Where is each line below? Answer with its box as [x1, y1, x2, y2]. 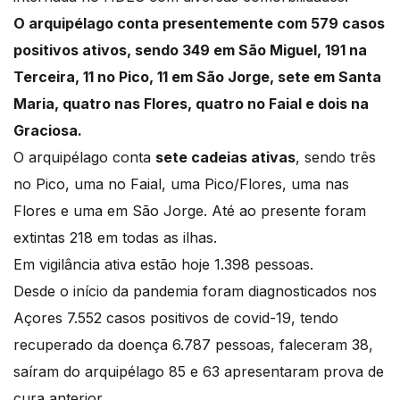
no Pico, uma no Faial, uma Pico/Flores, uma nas [13, 175, 349, 194]
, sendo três [296, 148, 376, 167]
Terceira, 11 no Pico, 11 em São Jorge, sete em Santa [13, 68, 381, 87]
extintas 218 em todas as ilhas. [13, 229, 221, 247]
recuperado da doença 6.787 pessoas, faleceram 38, [13, 336, 373, 354]
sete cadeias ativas [155, 148, 296, 167]
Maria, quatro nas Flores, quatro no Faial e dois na [13, 95, 369, 113]
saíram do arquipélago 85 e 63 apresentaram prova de [13, 362, 384, 381]
